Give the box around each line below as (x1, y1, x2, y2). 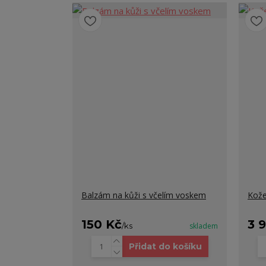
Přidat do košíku (128, 241, 202, 252)
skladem (189, 221, 218, 232)
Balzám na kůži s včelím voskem (81, 189, 206, 201)
